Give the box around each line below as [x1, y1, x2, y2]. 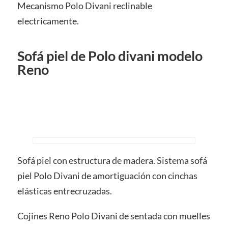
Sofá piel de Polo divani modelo [17, 47, 203, 64]
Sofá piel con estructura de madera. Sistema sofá [17, 154, 207, 166]
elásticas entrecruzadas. [17, 185, 112, 196]
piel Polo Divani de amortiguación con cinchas [17, 169, 197, 181]
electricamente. [17, 15, 79, 26]
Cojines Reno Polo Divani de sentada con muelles [17, 210, 210, 222]
